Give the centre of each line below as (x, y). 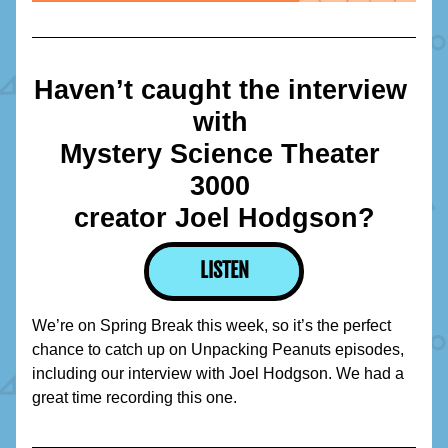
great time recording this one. (134, 397)
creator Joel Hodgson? (224, 218)
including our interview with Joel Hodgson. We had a (218, 373)
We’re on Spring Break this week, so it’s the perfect (211, 325)
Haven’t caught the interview (220, 90)
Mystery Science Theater (220, 154)
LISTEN (224, 270)
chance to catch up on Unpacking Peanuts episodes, (218, 349)
